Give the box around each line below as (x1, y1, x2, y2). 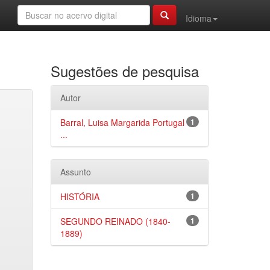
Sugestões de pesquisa (50, 60, 199, 81)
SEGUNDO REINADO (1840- (60, 215, 171, 227)
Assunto (60, 166, 91, 178)
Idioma (186, 12, 212, 24)
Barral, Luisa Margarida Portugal (60, 116, 184, 128)
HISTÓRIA (60, 190, 99, 202)
